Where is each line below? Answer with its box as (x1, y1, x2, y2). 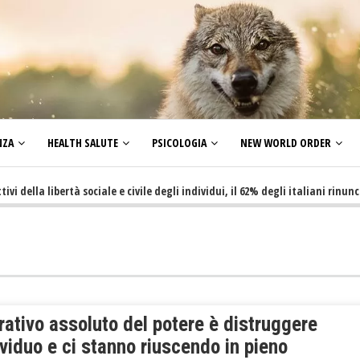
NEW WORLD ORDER (240, 135, 331, 151)
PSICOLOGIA (152, 135, 207, 151)
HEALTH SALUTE (47, 135, 118, 151)
